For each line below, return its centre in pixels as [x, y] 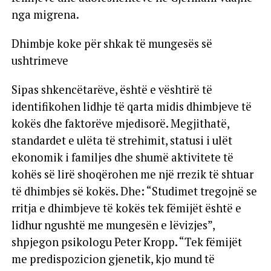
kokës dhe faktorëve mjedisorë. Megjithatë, [120, 123]
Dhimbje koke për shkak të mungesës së [112, 43]
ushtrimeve [40, 60]
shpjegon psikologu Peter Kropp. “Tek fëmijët [126, 242]
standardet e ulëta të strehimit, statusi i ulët [122, 140]
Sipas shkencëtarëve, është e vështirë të [112, 89]
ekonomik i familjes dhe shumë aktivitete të [122, 157]
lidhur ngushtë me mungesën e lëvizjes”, [113, 225]
